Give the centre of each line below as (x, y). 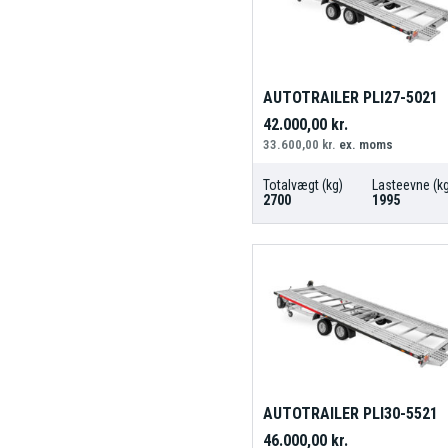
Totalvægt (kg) (302, 185)
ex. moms (364, 145)
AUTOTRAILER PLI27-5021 (350, 98)
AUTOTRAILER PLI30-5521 (350, 413)
